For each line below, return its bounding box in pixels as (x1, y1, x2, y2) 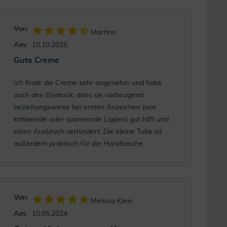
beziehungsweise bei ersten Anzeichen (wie (13, 104, 156, 111)
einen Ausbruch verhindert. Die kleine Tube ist (13, 128, 162, 135)
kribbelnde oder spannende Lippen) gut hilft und (13, 116, 169, 123)
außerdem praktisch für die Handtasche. (13, 140, 144, 147)
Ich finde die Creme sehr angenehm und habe (13, 80, 162, 87)
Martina (90, 29, 116, 36)
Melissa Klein (90, 198, 133, 205)
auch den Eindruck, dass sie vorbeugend (13, 92, 143, 99)
